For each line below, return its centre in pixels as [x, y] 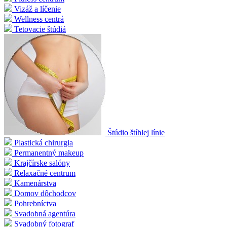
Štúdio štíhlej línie [136, 133]
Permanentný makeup [49, 153]
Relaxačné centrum [45, 173]
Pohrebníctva [35, 204]
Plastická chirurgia [44, 143]
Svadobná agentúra [45, 214]
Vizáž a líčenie [37, 9]
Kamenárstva [35, 183]
